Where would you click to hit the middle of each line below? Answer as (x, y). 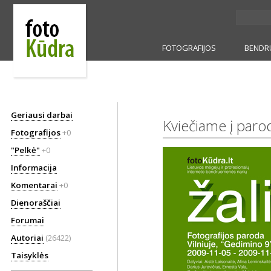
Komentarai (34, 185)
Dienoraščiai (36, 203)
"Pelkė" (25, 150)
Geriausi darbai (42, 115)
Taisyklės (30, 255)
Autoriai (27, 238)
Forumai (28, 220)
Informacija (34, 168)
